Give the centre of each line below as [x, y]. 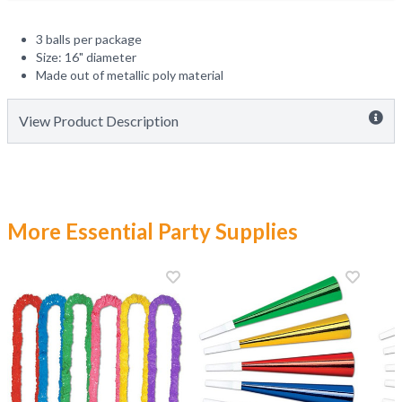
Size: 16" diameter [86, 57]
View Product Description [99, 121]
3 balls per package [89, 39]
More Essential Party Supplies [153, 231]
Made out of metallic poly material [130, 75]
